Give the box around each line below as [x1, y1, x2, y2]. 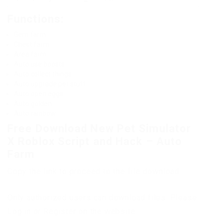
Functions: [7, 12, 64, 25]
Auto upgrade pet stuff [14, 79, 86, 88]
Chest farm [14, 40, 49, 48]
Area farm [14, 50, 46, 58]
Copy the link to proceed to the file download [7, 166, 180, 176]
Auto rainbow [14, 109, 56, 117]
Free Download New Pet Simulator [7, 122, 191, 135]
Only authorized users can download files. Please [7, 192, 197, 202]
